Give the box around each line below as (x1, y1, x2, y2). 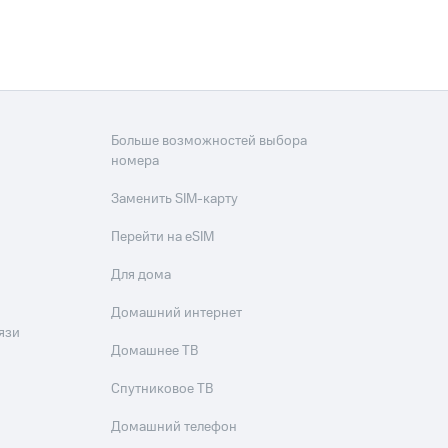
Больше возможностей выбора (111, 131, 308, 152)
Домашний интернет (111, 303, 243, 324)
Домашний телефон (111, 417, 238, 438)
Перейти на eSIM (111, 227, 215, 248)
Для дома (111, 265, 172, 286)
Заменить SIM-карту (111, 189, 239, 210)
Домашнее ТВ (111, 341, 199, 362)
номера (111, 151, 160, 172)
